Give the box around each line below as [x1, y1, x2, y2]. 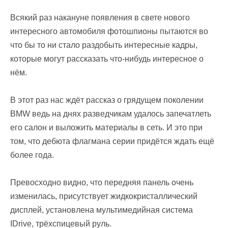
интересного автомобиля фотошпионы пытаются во [10, 26, 208, 36]
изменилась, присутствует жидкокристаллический [10, 191, 197, 201]
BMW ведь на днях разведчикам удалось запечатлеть [10, 109, 211, 118]
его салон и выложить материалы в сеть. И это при [10, 123, 203, 132]
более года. [10, 150, 54, 159]
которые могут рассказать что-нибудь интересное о [10, 54, 204, 63]
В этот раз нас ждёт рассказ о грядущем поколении [10, 95, 204, 104]
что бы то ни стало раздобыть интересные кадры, [10, 40, 197, 49]
